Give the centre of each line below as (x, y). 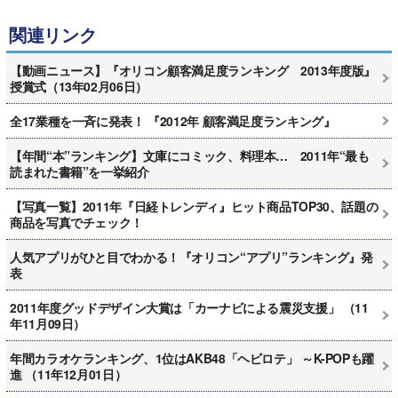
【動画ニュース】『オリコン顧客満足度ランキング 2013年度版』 (193, 70)
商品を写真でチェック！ (76, 222)
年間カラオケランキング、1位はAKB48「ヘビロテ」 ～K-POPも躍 (192, 358)
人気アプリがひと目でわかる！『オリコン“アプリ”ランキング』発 (191, 256)
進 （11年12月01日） (68, 374)
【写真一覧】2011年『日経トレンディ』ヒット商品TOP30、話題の (194, 206)
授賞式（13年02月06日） (79, 86)
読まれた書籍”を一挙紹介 (80, 171)
